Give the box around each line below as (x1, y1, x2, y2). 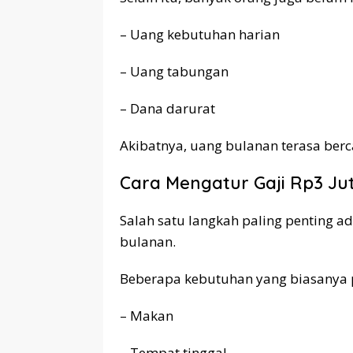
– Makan (120, 306, 173, 325)
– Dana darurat (120, 98, 215, 117)
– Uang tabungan (120, 61, 229, 80)
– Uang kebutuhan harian (120, 24, 280, 43)
